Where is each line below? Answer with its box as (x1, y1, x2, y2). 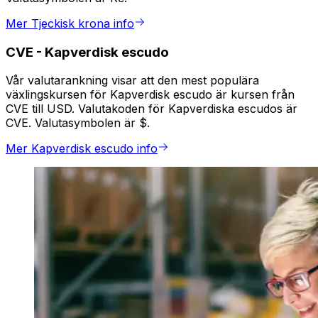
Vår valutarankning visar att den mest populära (6, 73, 259, 88)
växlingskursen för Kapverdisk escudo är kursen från (6, 87, 295, 102)
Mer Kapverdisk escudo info (6, 141, 158, 156)
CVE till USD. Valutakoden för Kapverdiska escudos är (6, 102, 297, 116)
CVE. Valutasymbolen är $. (6, 116, 150, 131)
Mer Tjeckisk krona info (6, 16, 134, 31)
